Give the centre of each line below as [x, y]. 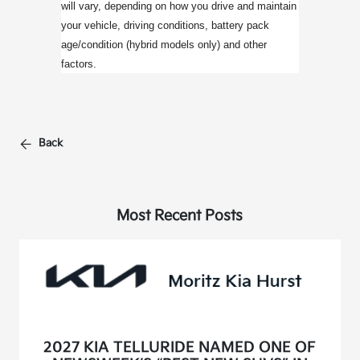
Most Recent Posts [180, 215]
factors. [79, 63]
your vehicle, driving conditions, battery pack [166, 25]
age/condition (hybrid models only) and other [164, 44]
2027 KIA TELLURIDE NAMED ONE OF [180, 348]
